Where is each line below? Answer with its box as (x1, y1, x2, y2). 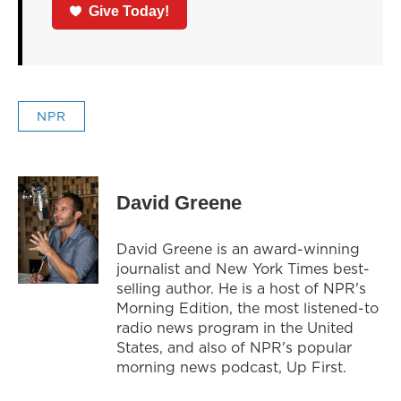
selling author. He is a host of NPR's (116, 277, 366, 298)
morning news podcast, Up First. (116, 356, 346, 377)
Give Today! (89, 3, 170, 19)
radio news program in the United (116, 317, 354, 337)
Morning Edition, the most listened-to (116, 297, 379, 318)
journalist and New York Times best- (116, 258, 370, 278)
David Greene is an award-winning (116, 238, 360, 259)
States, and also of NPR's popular (116, 337, 352, 357)
